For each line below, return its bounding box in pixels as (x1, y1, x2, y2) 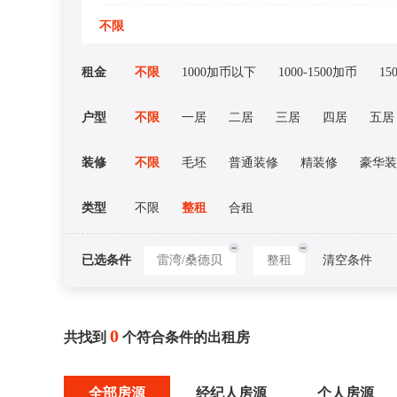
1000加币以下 (182, 66, 256, 79)
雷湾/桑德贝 (157, 253, 222, 267)
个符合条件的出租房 (119, 330, 250, 345)
